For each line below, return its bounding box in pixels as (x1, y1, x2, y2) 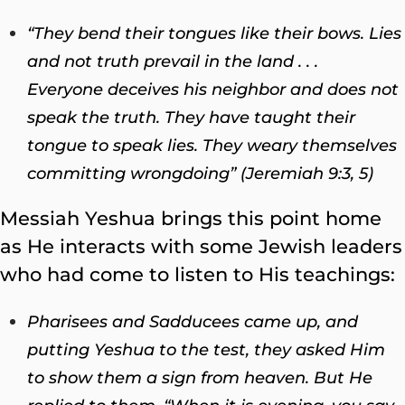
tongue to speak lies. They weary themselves (27, 135, 397, 155)
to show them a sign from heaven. (27, 367, 314, 388)
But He (314, 367, 372, 388)
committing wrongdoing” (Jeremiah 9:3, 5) (27, 163, 373, 184)
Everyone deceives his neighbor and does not (27, 79, 399, 99)
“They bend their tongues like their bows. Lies (27, 23, 401, 43)
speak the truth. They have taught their (27, 107, 355, 127)
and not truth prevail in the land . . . (27, 51, 318, 71)
